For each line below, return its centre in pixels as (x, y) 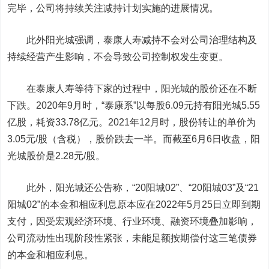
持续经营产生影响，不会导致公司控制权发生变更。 (118, 57)
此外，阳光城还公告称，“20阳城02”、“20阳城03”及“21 (133, 188)
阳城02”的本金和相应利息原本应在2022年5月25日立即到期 (134, 204)
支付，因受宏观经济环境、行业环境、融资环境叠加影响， (132, 221)
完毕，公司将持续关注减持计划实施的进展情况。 (113, 8)
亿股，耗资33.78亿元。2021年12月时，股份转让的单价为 (132, 122)
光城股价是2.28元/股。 (56, 156)
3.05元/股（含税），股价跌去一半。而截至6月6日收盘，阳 (134, 139)
